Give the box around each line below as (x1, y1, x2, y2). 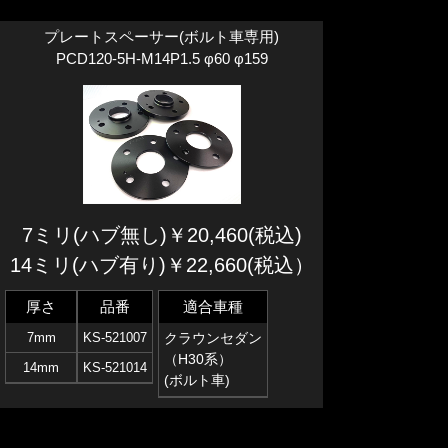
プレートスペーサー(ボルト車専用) (44, 28, 279, 46)
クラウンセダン (164, 329, 262, 346)
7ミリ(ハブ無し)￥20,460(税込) (21, 223, 302, 246)
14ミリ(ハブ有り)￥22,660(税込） (9, 253, 314, 276)
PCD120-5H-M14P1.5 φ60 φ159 (55, 50, 268, 68)
